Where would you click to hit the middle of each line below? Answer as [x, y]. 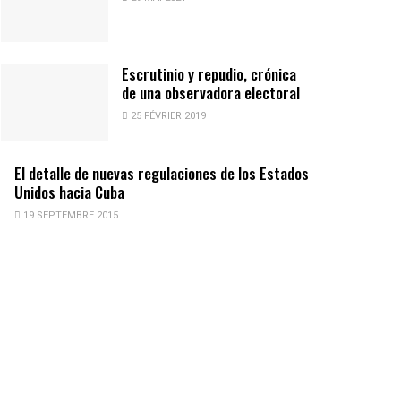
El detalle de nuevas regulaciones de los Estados [162, 173]
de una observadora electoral [211, 93]
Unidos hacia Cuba [69, 192]
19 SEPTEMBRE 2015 [69, 215]
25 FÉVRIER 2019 [167, 116]
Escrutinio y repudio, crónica [209, 74]
